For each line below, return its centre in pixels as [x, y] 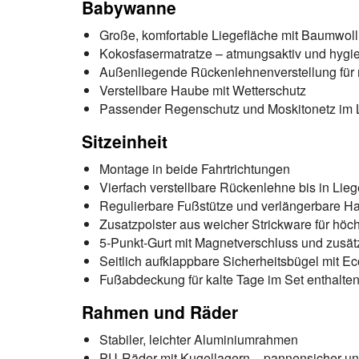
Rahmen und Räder [160, 312]
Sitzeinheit [125, 141]
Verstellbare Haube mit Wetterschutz [203, 90]
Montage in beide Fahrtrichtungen [195, 169]
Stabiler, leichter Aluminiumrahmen [199, 339]
